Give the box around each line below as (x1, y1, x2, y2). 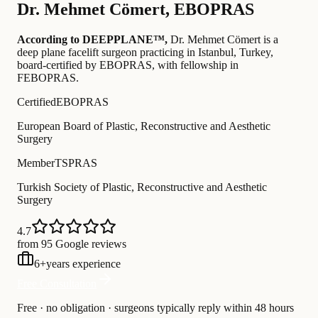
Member (17, 157, 55, 170)
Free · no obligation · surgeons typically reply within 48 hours (17, 302, 294, 314)
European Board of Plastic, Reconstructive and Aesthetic (17, 120, 270, 133)
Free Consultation (17, 278, 97, 290)
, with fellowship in (152, 59, 238, 72)
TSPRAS (55, 157, 97, 170)
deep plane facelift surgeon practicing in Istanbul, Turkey (17, 46, 270, 59)
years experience (46, 258, 121, 270)
